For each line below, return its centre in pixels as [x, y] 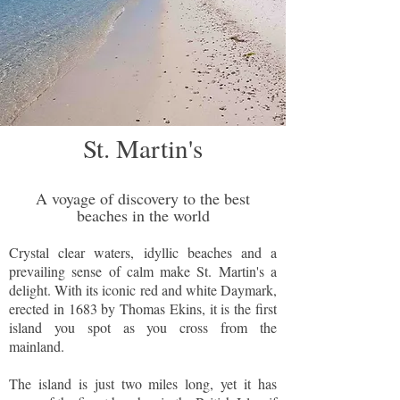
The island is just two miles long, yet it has [143, 383]
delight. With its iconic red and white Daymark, [143, 290]
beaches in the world [143, 215]
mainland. [39, 346]
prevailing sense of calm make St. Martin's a [143, 271]
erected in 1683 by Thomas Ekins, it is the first [143, 308]
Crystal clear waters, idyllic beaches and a [143, 252]
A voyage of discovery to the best [143, 198]
